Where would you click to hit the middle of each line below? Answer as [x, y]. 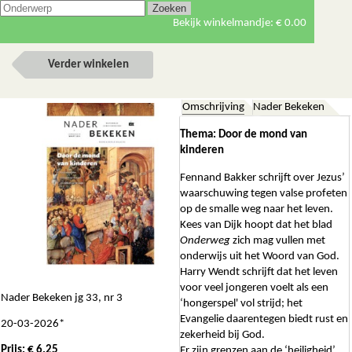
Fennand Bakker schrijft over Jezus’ [262, 178]
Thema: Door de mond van [244, 135]
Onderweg [206, 241]
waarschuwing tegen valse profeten [264, 194]
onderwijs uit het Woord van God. [260, 257]
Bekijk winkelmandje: [224, 23]
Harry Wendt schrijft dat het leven [259, 272]
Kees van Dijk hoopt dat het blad [256, 225]
